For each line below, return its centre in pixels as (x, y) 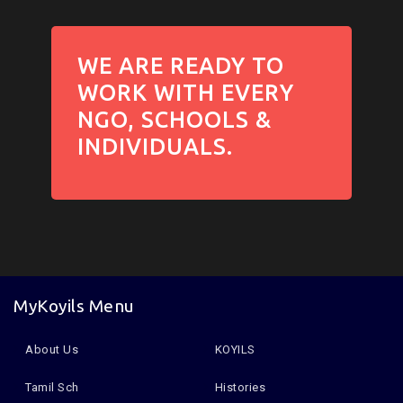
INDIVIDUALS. (155, 146)
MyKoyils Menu (74, 305)
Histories (240, 387)
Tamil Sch (52, 387)
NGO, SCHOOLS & (174, 119)
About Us (52, 349)
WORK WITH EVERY (185, 92)
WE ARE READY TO (180, 65)
